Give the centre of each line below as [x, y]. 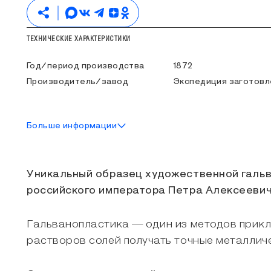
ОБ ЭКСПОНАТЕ [51, 144]
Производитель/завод [77, 82]
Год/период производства [86, 66]
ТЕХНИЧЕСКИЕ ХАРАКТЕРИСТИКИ [79, 38]
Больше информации [72, 126]
